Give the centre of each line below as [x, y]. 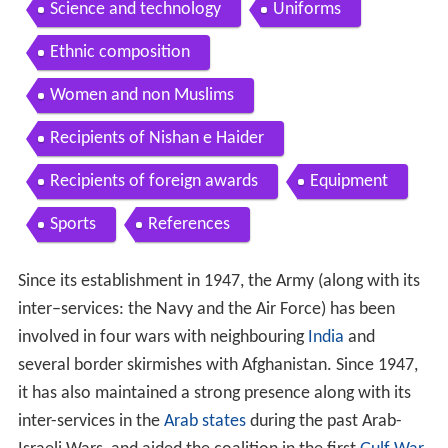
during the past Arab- [323, 422]
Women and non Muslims [141, 96]
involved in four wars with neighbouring [162, 338]
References [188, 225]
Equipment [348, 182]
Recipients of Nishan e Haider [156, 139]
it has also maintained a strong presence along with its [214, 394]
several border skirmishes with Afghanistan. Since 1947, [217, 366]
